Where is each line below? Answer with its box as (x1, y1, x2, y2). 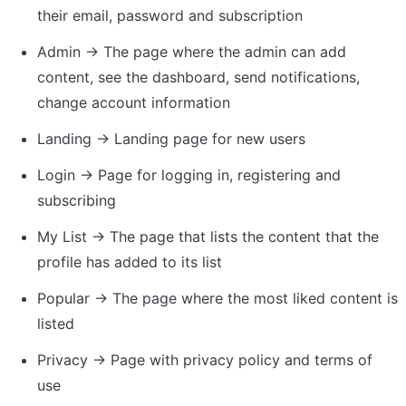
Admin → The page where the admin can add (37, 43, 346, 61)
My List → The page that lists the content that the (37, 227, 379, 246)
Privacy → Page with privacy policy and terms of (37, 351, 372, 369)
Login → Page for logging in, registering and (37, 166, 341, 184)
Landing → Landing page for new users (37, 130, 305, 148)
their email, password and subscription (37, 6, 303, 24)
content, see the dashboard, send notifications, (37, 68, 360, 86)
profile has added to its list (37, 253, 222, 271)
